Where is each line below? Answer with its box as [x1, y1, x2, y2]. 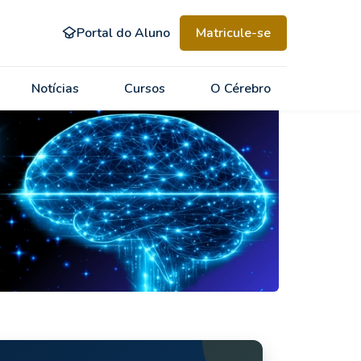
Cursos [124, 79, 166, 98]
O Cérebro [210, 79, 271, 98]
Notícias [31, 79, 80, 98]
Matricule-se [196, 23, 271, 42]
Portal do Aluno [77, 23, 170, 42]
